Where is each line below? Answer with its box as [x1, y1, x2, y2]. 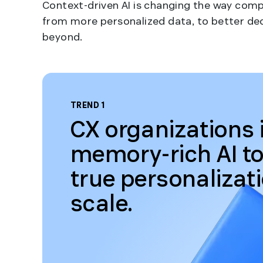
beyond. [42, 30, 83, 44]
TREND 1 [70, 100, 105, 111]
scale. [70, 188, 133, 218]
